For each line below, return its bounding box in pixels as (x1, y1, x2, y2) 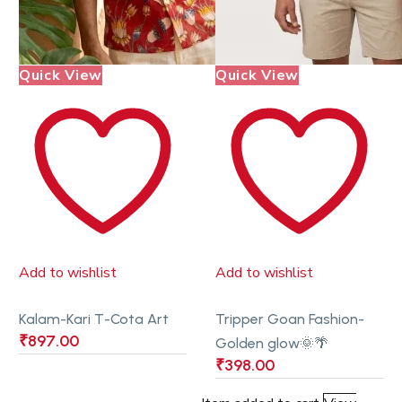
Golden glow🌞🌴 (215, 335, 328, 353)
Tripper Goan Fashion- (215, 310, 364, 328)
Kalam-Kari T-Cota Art (19, 310, 169, 328)
